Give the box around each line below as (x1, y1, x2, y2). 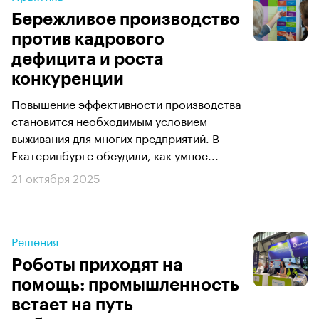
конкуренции (11, 70, 124, 88)
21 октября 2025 (11, 168, 100, 186)
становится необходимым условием (11, 111, 207, 129)
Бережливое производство (11, 11, 240, 28)
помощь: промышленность (11, 276, 239, 293)
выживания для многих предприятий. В (11, 128, 219, 146)
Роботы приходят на (11, 256, 183, 273)
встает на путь (11, 296, 133, 313)
